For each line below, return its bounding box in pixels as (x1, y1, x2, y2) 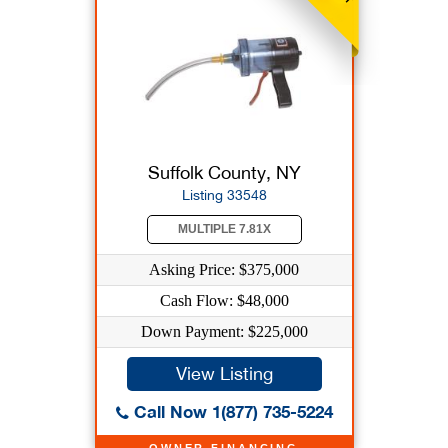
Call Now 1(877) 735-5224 (128, 401, 333, 422)
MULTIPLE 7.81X (177, 222, 271, 236)
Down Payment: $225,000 (140, 323, 308, 340)
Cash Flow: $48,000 (159, 292, 289, 309)
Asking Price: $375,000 (149, 261, 299, 278)
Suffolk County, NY (147, 162, 301, 183)
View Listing (175, 363, 273, 384)
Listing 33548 (181, 187, 267, 203)
